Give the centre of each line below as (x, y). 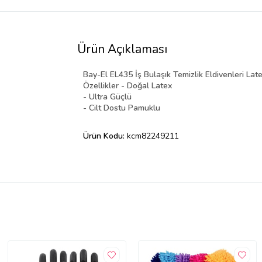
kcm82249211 (153, 136)
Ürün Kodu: (105, 136)
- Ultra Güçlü (107, 97)
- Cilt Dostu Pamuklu (122, 108)
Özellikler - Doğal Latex (127, 86)
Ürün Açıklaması (122, 49)
